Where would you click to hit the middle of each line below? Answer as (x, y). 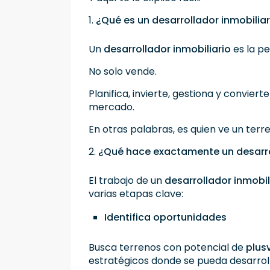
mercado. (111, 107)
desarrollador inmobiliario (167, 49)
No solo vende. (123, 72)
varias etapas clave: (136, 194)
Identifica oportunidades (165, 218)
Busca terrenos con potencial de (167, 248)
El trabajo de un (127, 181)
